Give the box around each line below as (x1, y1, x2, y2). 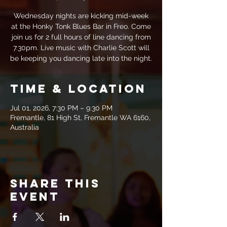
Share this (10, 176, 100, 191)
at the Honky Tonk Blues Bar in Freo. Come (11, 22, 151, 30)
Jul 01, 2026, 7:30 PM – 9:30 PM (10, 104, 112, 112)
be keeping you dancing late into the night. (10, 54, 152, 62)
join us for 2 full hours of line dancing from (11, 33, 151, 41)
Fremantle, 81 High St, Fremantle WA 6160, (10, 113, 150, 122)
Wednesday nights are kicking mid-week (14, 12, 148, 20)
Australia (10, 123, 39, 131)
